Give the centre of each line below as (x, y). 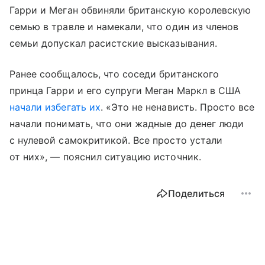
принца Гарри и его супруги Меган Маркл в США (125, 91)
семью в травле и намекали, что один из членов (124, 27)
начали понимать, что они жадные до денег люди (127, 124)
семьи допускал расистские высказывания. (113, 43)
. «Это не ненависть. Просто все (177, 107)
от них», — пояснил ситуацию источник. (105, 157)
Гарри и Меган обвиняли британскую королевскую (130, 10)
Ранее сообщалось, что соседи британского (114, 74)
